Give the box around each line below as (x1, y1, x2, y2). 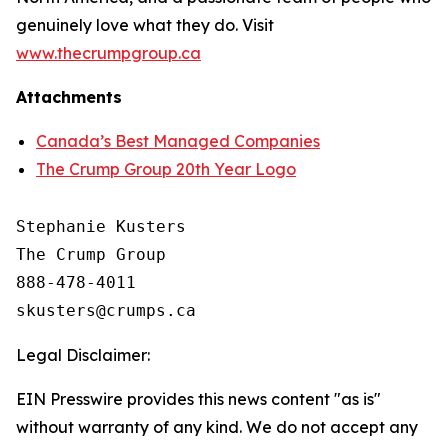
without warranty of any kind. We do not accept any (16, 417, 418, 437)
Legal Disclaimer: (16, 345, 150, 365)
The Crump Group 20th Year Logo (36, 159, 296, 179)
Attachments (16, 87, 122, 107)
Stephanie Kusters (16, 217, 186, 236)
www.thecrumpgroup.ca (16, 43, 201, 63)
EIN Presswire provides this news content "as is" (16, 389, 381, 409)
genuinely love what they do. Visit (16, 15, 274, 35)
